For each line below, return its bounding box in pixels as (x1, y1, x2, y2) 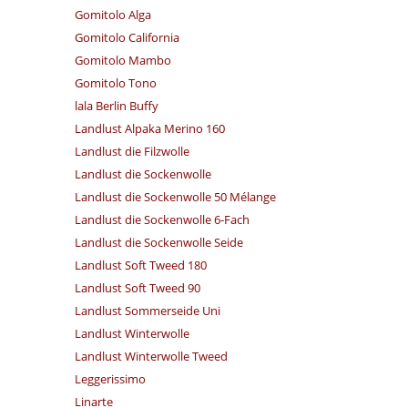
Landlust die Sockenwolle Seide (75, 234, 244, 250)
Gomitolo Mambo (75, 52, 172, 68)
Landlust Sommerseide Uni (75, 302, 221, 319)
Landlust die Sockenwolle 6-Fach (75, 211, 250, 228)
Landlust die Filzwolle (75, 143, 190, 159)
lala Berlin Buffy (75, 97, 159, 114)
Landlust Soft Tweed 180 (75, 257, 208, 273)
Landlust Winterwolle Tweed (75, 348, 229, 364)
